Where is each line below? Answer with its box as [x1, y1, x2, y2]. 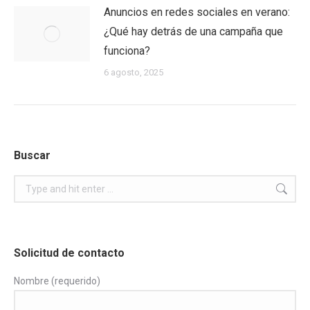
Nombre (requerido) [14, 275, 100, 286]
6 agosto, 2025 [104, 67, 163, 77]
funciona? [104, 44, 150, 57]
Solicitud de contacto [14, 246, 125, 259]
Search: [13, 177, 46, 188]
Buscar [14, 149, 51, 162]
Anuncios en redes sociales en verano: [104, 6, 290, 19]
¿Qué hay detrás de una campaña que [104, 25, 283, 38]
